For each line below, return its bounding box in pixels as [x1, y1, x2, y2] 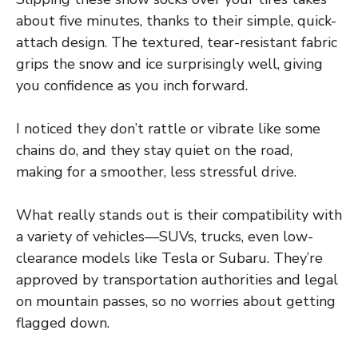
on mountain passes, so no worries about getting [16, 292, 336, 312]
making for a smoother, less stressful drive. [16, 162, 296, 182]
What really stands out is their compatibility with [16, 205, 342, 225]
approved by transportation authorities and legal [16, 270, 338, 290]
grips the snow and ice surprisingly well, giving [16, 54, 323, 74]
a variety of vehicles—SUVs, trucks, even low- [16, 227, 313, 247]
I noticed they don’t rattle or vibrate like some [16, 119, 320, 139]
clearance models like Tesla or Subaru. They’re [16, 249, 323, 268]
